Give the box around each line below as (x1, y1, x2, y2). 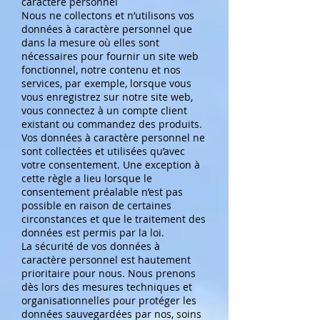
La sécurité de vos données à (21, 239, 160, 253)
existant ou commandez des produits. (21, 117, 202, 131)
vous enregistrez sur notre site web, (21, 90, 193, 104)
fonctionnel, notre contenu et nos (21, 63, 181, 76)
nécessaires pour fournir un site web (21, 49, 199, 63)
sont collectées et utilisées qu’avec (21, 144, 185, 158)
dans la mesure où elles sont (21, 36, 159, 49)
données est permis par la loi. (21, 226, 164, 239)
